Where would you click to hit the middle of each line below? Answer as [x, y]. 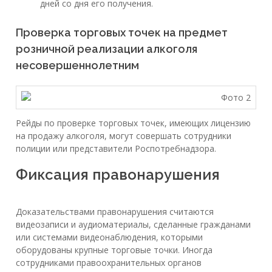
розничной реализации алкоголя [107, 49]
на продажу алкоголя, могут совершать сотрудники [124, 135]
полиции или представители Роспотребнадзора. [116, 148]
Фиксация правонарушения [118, 174]
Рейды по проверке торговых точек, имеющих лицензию [133, 123]
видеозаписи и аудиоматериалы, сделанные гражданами [133, 224]
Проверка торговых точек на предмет [122, 33]
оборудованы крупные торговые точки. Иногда [114, 250]
